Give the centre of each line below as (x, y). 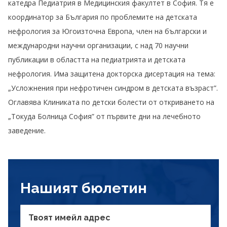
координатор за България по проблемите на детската (103, 17)
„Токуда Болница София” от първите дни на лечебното (104, 116)
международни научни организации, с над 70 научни (98, 45)
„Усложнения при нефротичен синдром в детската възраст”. (113, 88)
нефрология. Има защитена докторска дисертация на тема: (112, 73)
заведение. (27, 130)
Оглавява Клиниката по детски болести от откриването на (111, 102)
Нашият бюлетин (84, 188)
